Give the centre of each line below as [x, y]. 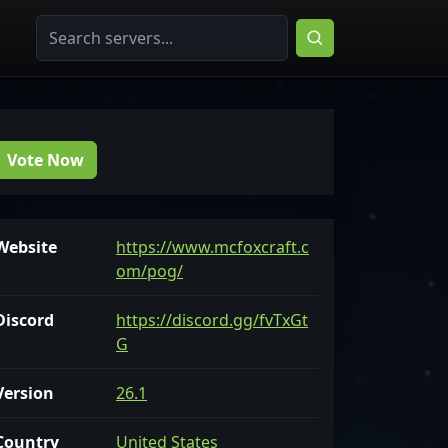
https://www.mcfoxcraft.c [212, 247]
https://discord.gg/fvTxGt [212, 320]
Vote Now [45, 160]
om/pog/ [149, 271]
